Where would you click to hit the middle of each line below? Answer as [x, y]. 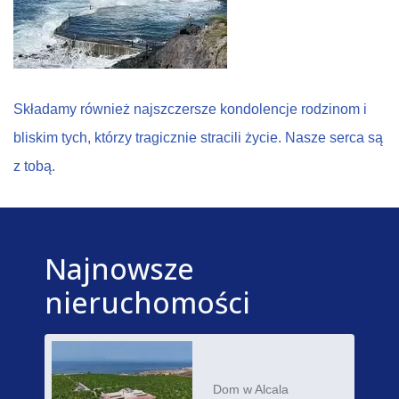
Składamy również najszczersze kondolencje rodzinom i [190, 109]
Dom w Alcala [250, 389]
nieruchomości [147, 302]
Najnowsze [119, 268]
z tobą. [34, 166]
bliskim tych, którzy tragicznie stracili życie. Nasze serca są [198, 137]
